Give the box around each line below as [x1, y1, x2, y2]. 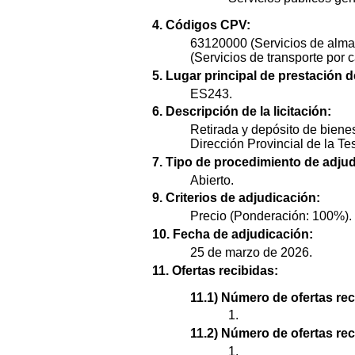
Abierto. [190, 173, 234, 187]
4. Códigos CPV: [152, 18, 250, 32]
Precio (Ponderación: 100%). [190, 209, 352, 223]
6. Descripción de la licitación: [152, 105, 331, 119]
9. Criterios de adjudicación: [152, 191, 320, 205]
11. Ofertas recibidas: [152, 263, 278, 277]
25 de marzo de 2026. [190, 245, 312, 259]
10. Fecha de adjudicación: [152, 227, 313, 242]
